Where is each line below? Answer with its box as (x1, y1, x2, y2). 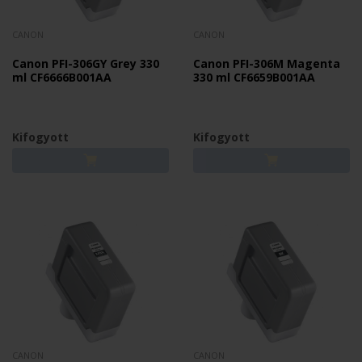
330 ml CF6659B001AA (193, 69, 315, 85)
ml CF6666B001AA (12, 69, 112, 85)
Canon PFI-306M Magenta (193, 56, 340, 71)
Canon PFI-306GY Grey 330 (12, 56, 159, 71)
